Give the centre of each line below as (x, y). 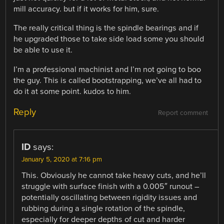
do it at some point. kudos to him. (72, 91)
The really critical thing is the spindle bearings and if (106, 28)
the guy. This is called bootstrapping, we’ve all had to (108, 80)
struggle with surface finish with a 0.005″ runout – (111, 186)
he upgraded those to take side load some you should (109, 39)
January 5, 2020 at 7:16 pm (62, 159)
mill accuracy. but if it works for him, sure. (86, 9)
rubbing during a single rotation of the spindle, (103, 208)
